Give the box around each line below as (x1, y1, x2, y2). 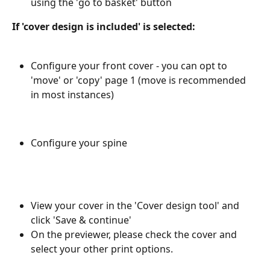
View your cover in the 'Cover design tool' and (31, 199, 242, 213)
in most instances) (31, 87, 114, 101)
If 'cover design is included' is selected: (12, 19, 198, 33)
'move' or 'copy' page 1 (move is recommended (31, 73, 248, 87)
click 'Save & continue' (31, 213, 131, 227)
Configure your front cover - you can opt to (31, 58, 230, 72)
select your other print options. (31, 242, 173, 256)
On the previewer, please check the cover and (31, 228, 239, 242)
